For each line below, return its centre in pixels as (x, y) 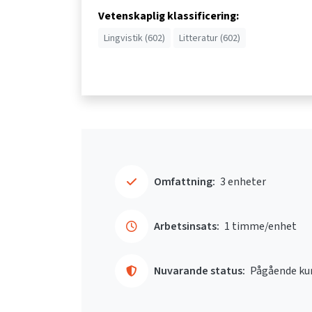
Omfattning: (185, 181)
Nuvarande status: (200, 270)
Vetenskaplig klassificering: (169, 15)
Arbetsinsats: (187, 226)
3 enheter (243, 181)
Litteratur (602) (210, 38)
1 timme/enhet (260, 226)
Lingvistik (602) (134, 38)
